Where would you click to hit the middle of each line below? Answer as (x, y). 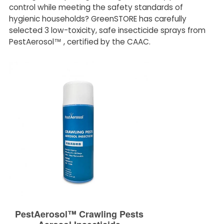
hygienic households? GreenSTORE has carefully (98, 19)
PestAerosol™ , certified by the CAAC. (80, 42)
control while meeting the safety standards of (96, 7)
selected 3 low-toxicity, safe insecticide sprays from (107, 30)
